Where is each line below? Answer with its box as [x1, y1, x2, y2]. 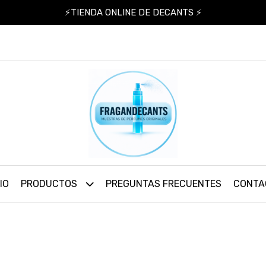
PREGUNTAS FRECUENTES [106, 178, 221, 189]
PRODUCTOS [21, 178, 80, 189]
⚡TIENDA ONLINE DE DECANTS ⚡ [64, 7, 202, 18]
